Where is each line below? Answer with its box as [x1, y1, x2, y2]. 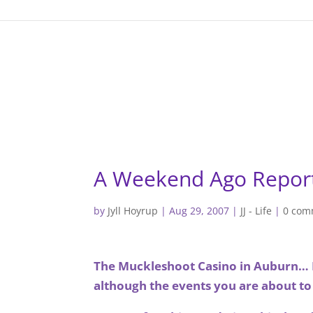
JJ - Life [240, 204, 272, 217]
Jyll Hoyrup [108, 204, 159, 217]
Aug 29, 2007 [169, 204, 230, 217]
